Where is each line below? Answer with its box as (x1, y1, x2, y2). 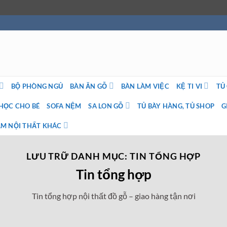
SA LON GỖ (88, 101, 124, 110)
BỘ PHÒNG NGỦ (11, 82, 63, 90)
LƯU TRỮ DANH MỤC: (26, 150, 130, 162)
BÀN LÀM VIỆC (121, 82, 169, 90)
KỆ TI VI (176, 82, 203, 90)
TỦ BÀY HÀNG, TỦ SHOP (137, 101, 215, 110)
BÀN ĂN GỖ (70, 82, 107, 90)
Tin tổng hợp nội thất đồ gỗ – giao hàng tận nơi (31, 191, 196, 201)
